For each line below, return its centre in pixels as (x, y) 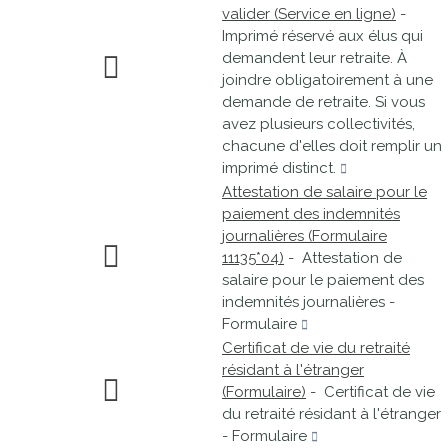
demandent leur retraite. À (314, 58)
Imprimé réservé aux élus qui (322, 36)
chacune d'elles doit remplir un (332, 146)
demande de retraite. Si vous (323, 102)
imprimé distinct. (281, 168)
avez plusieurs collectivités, (318, 124)
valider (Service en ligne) (309, 14)
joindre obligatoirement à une (327, 80)
